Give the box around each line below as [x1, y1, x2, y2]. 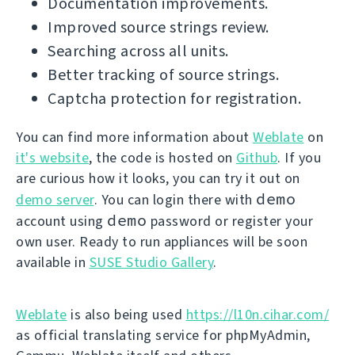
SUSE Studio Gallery [89, 253, 213, 272]
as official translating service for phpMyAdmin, [16, 326, 311, 345]
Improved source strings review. [48, 17, 269, 38]
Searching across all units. [48, 40, 229, 62]
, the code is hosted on [89, 148, 236, 167]
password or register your [147, 212, 313, 231]
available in [16, 253, 90, 272]
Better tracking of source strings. [48, 64, 279, 86]
